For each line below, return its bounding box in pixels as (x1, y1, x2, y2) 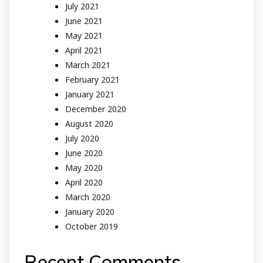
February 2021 (65, 74, 120, 86)
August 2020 (65, 118, 113, 130)
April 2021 (65, 45, 103, 56)
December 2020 (65, 103, 126, 115)
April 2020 (65, 177, 103, 188)
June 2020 (65, 147, 103, 159)
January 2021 (65, 89, 114, 100)
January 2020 (65, 206, 114, 218)
